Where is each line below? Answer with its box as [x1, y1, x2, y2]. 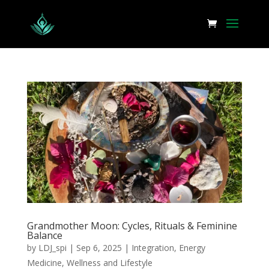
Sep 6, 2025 [76, 241, 122, 253]
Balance [26, 228, 62, 242]
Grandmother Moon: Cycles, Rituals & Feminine [26, 219, 237, 232]
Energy [178, 241, 205, 253]
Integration [131, 241, 174, 253]
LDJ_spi [38, 241, 67, 253]
